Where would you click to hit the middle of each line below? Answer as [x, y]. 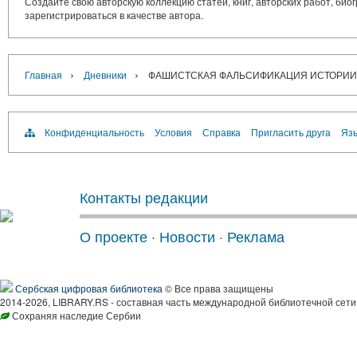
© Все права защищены [218, 288]
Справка [222, 132]
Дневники [105, 75]
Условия [173, 132]
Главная [43, 75]
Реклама [256, 236]
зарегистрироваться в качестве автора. [114, 15]
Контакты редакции [144, 197]
